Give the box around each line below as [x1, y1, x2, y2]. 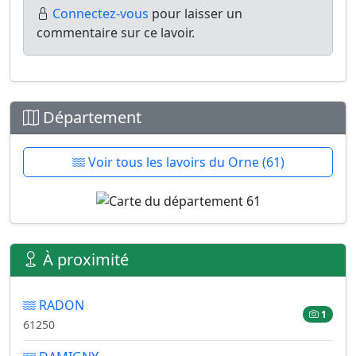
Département [39, 106, 141, 128]
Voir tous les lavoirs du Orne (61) [84, 153, 284, 171]
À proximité [39, 248, 129, 270]
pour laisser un [149, 5, 242, 22]
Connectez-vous [52, 5, 149, 22]
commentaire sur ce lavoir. [37, 24, 195, 41]
